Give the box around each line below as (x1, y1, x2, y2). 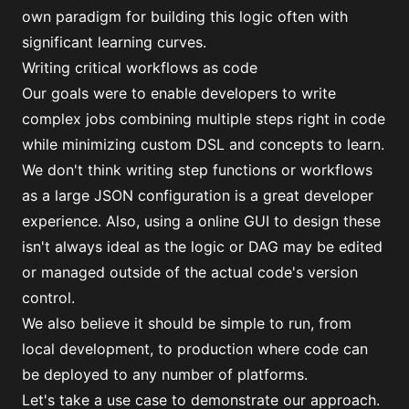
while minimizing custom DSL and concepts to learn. (22, 135, 384, 153)
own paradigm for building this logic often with (22, 7, 348, 26)
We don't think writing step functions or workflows (22, 161, 372, 179)
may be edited (278, 237, 383, 256)
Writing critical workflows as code (22, 58, 257, 77)
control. (22, 288, 75, 307)
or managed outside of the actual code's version (22, 263, 358, 281)
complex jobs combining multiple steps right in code (22, 110, 385, 128)
